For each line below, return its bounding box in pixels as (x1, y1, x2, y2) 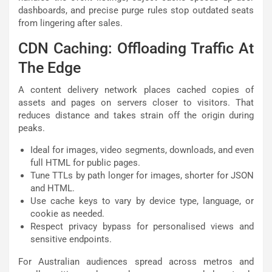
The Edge (18, 59, 81, 77)
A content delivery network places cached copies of (18, 84, 254, 96)
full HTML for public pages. (30, 157, 140, 169)
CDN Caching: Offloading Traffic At (18, 39, 254, 58)
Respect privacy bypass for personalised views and (30, 221, 254, 233)
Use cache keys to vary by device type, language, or (30, 195, 254, 207)
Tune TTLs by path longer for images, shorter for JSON (30, 170, 254, 182)
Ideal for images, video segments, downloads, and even (30, 144, 254, 156)
